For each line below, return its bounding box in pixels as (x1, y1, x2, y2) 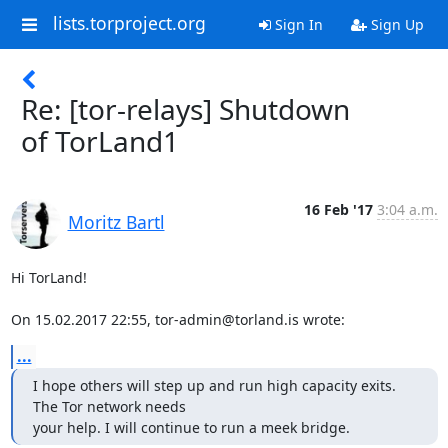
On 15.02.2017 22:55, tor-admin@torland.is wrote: (10, 310, 345, 329)
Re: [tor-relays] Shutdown (21, 90, 350, 128)
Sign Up (366, 15, 424, 34)
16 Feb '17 (303, 200, 373, 219)
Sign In (270, 15, 323, 34)
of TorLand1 (21, 122, 179, 160)
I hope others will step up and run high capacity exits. (32, 376, 396, 395)
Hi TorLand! (10, 268, 87, 287)
